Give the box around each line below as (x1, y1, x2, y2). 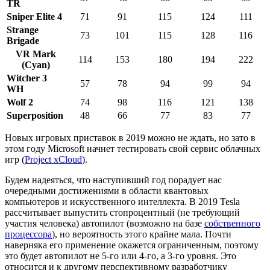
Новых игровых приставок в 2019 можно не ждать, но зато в (5, 132, 256, 143)
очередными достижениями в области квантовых (5, 185, 209, 196)
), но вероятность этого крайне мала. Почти (52, 228, 231, 239)
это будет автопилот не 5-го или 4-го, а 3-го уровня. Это (5, 250, 236, 261)
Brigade (7, 35, 39, 46)
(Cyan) (22, 59, 50, 70)
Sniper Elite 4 (7, 11, 62, 22)
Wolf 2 (7, 96, 33, 107)
